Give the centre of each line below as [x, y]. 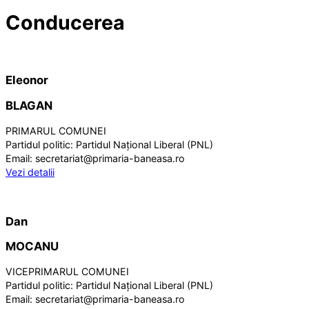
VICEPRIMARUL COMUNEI [67, 272]
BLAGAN [29, 106]
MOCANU [32, 247]
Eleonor [27, 80]
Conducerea [65, 23]
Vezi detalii [30, 172]
